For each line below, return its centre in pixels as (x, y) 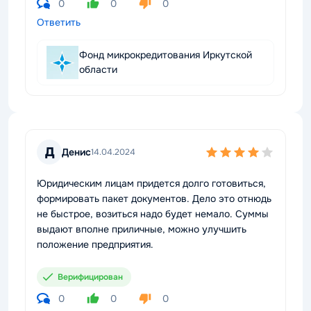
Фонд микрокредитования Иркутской (166, 55)
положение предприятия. (95, 244)
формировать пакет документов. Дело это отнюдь (154, 199)
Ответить (59, 22)
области (98, 69)
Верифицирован (90, 277)
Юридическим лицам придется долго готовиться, (151, 183)
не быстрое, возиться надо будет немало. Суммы (153, 214)
